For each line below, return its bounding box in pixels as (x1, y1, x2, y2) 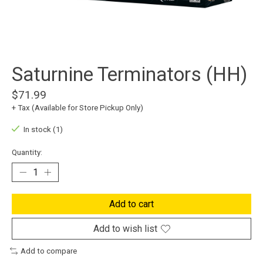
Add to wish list (93, 223, 157, 235)
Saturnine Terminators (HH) (12, 63, 247, 86)
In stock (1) (23, 125, 63, 134)
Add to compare (20, 247, 77, 256)
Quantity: (12, 148, 42, 157)
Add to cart (109, 198, 154, 210)
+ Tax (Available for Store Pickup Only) (12, 103, 143, 113)
